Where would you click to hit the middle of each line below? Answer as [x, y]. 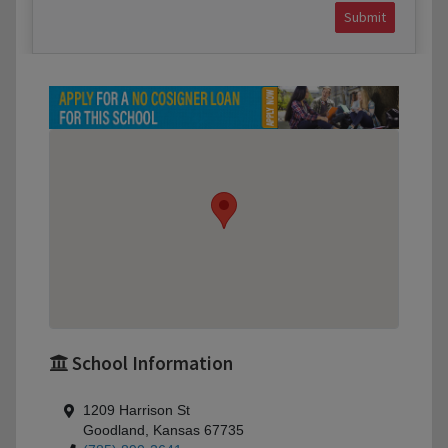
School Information [150, 363]
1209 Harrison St [136, 411]
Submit [365, 16]
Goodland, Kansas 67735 [163, 431]
